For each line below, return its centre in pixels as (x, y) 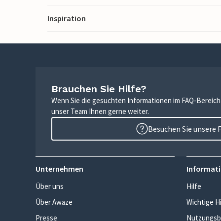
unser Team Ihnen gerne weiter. (100, 111)
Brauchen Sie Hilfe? (99, 89)
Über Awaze (54, 202)
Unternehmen (59, 169)
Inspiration (67, 18)
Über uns (50, 186)
